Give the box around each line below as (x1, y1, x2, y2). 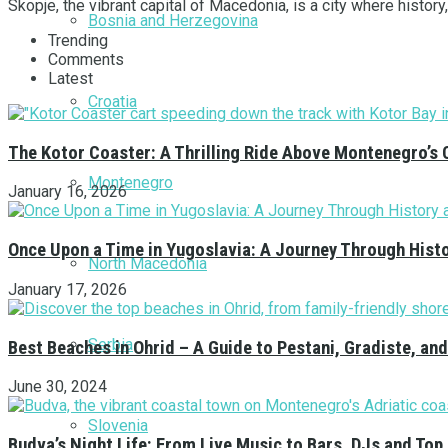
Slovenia (88, 415, 148, 435)
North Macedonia (88, 253, 207, 273)
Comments (48, 49, 124, 69)
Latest (48, 68, 93, 88)
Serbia (88, 334, 133, 354)
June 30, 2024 (8, 377, 107, 397)
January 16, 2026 (8, 182, 127, 202)
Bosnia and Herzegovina (88, 10, 258, 30)
